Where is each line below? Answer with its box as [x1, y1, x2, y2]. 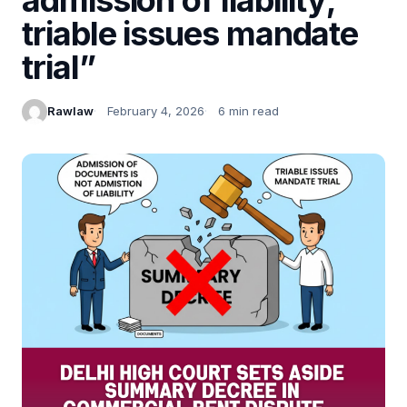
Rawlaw [47, 104, 94, 119]
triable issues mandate [22, 13, 359, 54]
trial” [22, 46, 95, 87]
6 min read [218, 104, 279, 119]
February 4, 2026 [107, 104, 204, 119]
